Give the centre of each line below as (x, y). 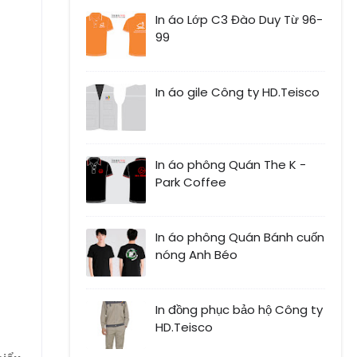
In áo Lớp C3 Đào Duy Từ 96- (239, 20)
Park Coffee (191, 182)
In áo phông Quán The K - (231, 165)
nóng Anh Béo (196, 255)
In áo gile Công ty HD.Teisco (237, 92)
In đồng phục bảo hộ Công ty (239, 310)
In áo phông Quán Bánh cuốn (240, 237)
